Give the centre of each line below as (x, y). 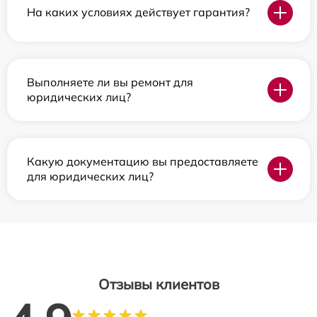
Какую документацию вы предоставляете (143, 161)
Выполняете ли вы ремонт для (110, 82)
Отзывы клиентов (158, 284)
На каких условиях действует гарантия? (138, 12)
